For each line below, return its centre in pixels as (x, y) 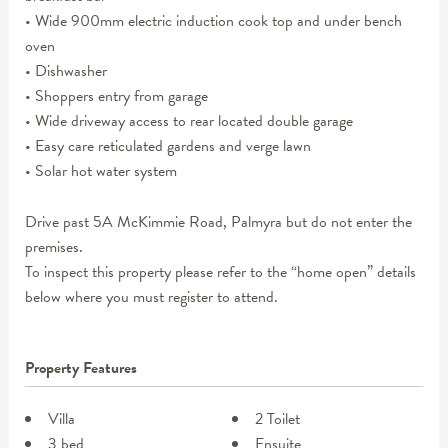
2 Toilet (277, 419)
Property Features (80, 368)
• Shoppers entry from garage (116, 96)
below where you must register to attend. (151, 296)
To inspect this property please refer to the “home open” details (220, 271)
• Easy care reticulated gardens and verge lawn (167, 146)
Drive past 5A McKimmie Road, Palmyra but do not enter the (218, 221)
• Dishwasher (65, 71)
